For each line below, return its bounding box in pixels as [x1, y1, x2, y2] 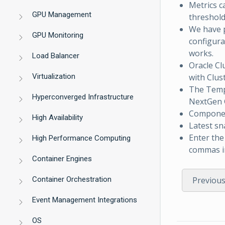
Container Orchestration [32, 175, 112, 184]
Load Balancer [32, 51, 80, 60]
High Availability [32, 113, 83, 122]
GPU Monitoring [32, 31, 84, 40]
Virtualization [32, 72, 76, 81]
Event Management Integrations [32, 195, 138, 204]
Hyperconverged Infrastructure [32, 92, 134, 101]
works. [189, 48, 213, 59]
